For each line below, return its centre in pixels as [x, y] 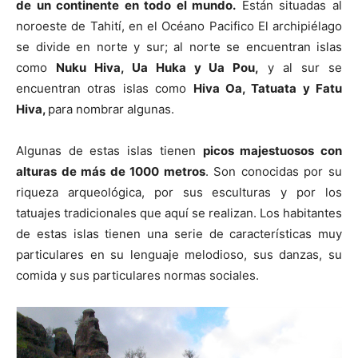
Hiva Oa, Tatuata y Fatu [267, 89]
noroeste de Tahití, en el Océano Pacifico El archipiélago [179, 26]
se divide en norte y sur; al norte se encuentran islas [179, 47]
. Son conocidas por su [274, 172]
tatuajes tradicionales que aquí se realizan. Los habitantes [179, 213]
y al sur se [301, 68]
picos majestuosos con [272, 151]
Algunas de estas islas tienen [109, 151]
